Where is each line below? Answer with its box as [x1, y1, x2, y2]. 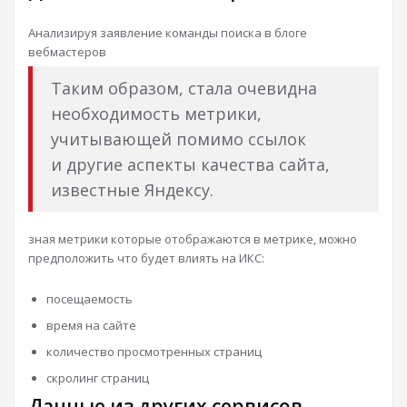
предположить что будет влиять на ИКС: [28, 250, 264, 266]
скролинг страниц [46, 370, 149, 386]
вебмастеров [28, 44, 106, 60]
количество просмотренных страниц [46, 343, 262, 360]
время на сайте [46, 317, 136, 333]
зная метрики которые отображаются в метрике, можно [28, 231, 357, 247]
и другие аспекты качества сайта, [51, 154, 330, 175]
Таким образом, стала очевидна [51, 77, 317, 99]
